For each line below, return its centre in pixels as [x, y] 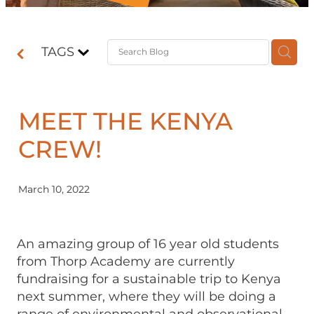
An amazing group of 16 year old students [148, 244]
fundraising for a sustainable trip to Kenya [149, 279]
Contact [43, 35]
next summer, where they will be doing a [146, 296]
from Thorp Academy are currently [126, 261]
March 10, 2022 [54, 189]
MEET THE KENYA [125, 123]
